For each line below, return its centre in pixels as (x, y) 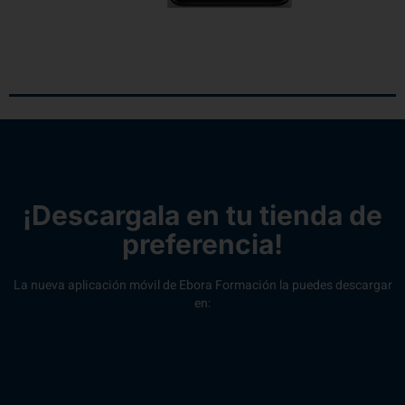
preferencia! (202, 244)
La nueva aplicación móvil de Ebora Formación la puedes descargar (202, 285)
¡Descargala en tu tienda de (202, 215)
